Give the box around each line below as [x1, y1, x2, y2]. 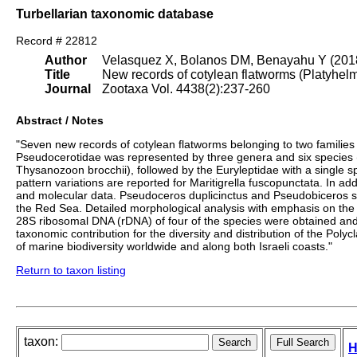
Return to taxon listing [16, 264, 126, 277]
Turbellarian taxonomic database [16, 6, 214, 21]
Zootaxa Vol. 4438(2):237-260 [102, 82, 270, 96]
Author [45, 53, 87, 68]
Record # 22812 [16, 34, 97, 48]
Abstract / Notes [16, 114, 104, 127]
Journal [45, 82, 91, 96]
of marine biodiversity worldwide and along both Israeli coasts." [16, 240, 332, 253]
